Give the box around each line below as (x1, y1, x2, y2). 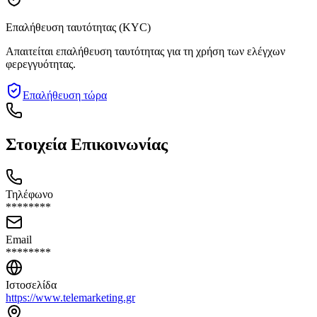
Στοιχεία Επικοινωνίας (6, 135, 168, 154)
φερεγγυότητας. (6, 57, 76, 70)
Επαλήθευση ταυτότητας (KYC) (6, 21, 151, 33)
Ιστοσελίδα (6, 279, 57, 292)
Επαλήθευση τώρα (23, 88, 107, 101)
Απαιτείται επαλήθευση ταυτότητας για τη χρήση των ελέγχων (6, 45, 285, 57)
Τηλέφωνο (6, 188, 53, 201)
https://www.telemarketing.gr (6, 292, 135, 304)
